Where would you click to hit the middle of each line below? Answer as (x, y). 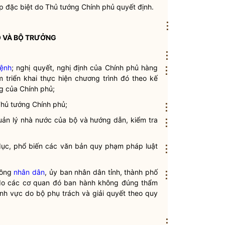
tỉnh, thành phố (132, 172)
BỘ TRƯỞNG (35, 37)
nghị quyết (34, 68)
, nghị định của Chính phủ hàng (105, 68)
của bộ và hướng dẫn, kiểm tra (105, 120)
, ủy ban (60, 172)
